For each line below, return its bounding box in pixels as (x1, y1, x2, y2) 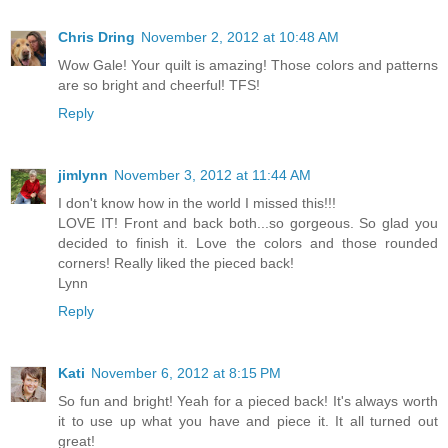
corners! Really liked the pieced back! (58, 254, 294, 271)
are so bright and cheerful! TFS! (58, 76, 260, 93)
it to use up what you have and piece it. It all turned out (58, 412, 438, 429)
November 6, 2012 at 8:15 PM (91, 364, 281, 381)
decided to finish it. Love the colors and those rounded (58, 234, 438, 251)
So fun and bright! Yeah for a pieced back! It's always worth (58, 392, 438, 409)
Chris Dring (58, 28, 135, 45)
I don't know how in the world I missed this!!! (58, 194, 336, 211)
